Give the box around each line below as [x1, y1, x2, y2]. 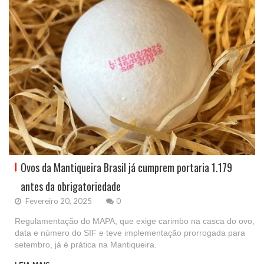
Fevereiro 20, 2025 [24, 196, 92, 206]
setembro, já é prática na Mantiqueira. [15, 239, 157, 249]
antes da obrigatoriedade [21, 178, 121, 194]
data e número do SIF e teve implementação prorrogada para [15, 227, 245, 237]
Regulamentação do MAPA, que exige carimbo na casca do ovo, [15, 216, 255, 226]
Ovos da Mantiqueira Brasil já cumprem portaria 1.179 [21, 159, 232, 175]
